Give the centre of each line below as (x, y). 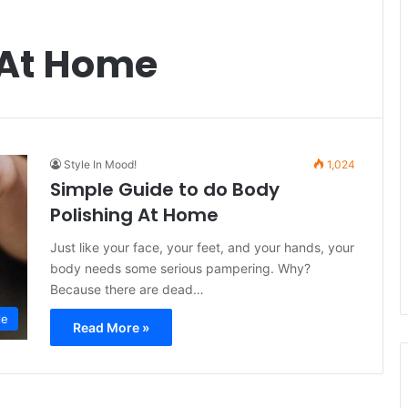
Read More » (111, 327)
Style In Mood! (100, 164)
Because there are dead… (127, 289)
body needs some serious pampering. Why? (180, 268)
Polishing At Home (134, 215)
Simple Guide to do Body (165, 189)
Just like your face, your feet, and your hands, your (202, 247)
